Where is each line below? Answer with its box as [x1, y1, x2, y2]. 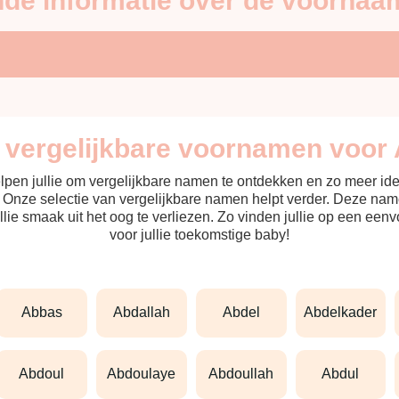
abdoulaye [117, 366, 176, 382]
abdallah [122, 305, 170, 321]
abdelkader [313, 305, 378, 321]
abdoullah [218, 366, 274, 382]
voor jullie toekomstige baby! [110, 226, 289, 242]
